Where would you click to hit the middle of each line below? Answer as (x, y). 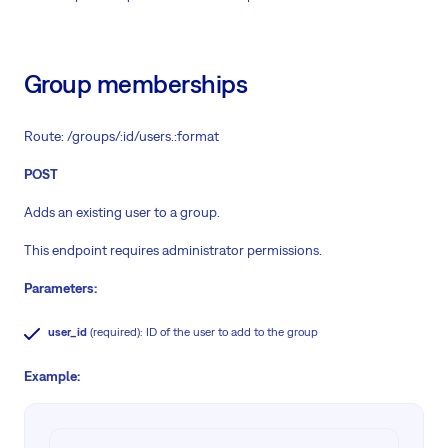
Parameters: (60, 288)
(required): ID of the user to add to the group (202, 332)
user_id (67, 332)
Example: (52, 376)
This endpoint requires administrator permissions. (173, 250)
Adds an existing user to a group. (122, 212)
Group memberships (136, 84)
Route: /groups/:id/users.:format (121, 136)
